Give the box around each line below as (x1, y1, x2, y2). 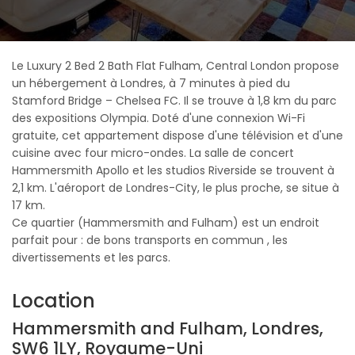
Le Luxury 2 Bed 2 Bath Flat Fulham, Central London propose (12, 58, 339, 74)
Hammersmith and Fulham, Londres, (12, 317, 323, 340)
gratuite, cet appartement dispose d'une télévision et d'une (12, 128, 343, 143)
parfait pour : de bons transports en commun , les (12, 232, 288, 248)
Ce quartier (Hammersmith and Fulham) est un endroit (12, 215, 319, 231)
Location (12, 288, 95, 314)
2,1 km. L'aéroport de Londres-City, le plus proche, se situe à (12, 180, 339, 196)
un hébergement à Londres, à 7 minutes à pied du (12, 75, 290, 91)
